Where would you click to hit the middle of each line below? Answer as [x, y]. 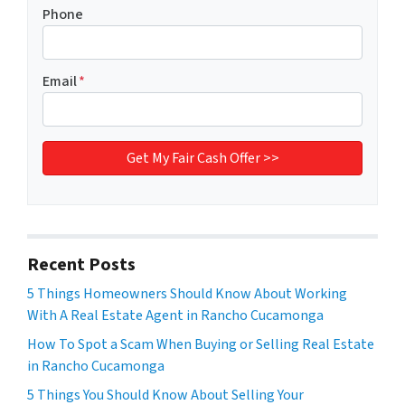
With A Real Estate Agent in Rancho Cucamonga [175, 315]
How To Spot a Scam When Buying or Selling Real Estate [201, 344]
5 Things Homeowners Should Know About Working [187, 293]
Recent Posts [81, 264]
